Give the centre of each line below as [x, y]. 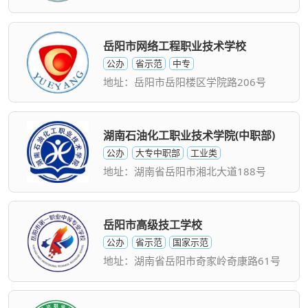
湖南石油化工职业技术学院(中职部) [189, 135]
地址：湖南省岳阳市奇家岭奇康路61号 [192, 260]
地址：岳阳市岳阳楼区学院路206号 [185, 81]
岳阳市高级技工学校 [153, 224]
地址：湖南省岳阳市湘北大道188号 [185, 171]
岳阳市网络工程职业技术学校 [175, 46]
